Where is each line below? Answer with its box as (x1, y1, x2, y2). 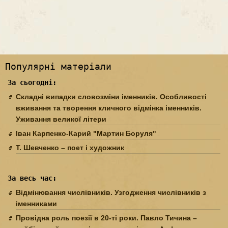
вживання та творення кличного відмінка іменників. (16, 104, 202, 112)
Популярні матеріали (5, 61, 111, 72)
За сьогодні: (8, 78, 56, 87)
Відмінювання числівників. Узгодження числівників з (16, 188, 206, 197)
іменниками (16, 199, 57, 208)
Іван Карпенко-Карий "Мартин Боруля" (16, 129, 156, 138)
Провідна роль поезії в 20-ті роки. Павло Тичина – (16, 214, 197, 222)
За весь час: (8, 174, 56, 183)
